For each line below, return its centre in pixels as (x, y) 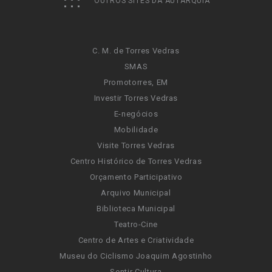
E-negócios (136, 114)
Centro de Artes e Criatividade (136, 240)
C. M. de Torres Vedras (136, 51)
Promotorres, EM (136, 82)
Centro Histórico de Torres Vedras (136, 161)
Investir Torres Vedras (136, 98)
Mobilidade (136, 130)
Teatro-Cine (136, 224)
